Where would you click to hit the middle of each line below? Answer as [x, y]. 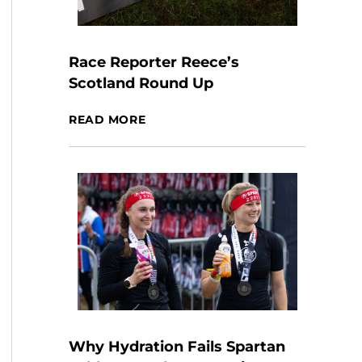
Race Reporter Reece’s [154, 62]
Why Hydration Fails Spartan [177, 347]
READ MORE [107, 120]
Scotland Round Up [141, 83]
